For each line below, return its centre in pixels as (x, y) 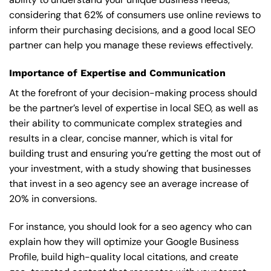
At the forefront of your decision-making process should (133, 93)
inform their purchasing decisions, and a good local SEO (132, 30)
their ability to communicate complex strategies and (126, 123)
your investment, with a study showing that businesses (130, 169)
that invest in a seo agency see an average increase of (129, 184)
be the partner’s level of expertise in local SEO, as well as (134, 108)
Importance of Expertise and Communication (117, 73)
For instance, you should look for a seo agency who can (130, 226)
